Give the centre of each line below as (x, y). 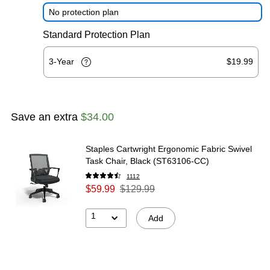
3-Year (63, 61)
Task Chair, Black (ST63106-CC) (147, 161)
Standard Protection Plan (96, 34)
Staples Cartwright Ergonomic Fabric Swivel (169, 149)
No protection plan (84, 12)
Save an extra (46, 117)
